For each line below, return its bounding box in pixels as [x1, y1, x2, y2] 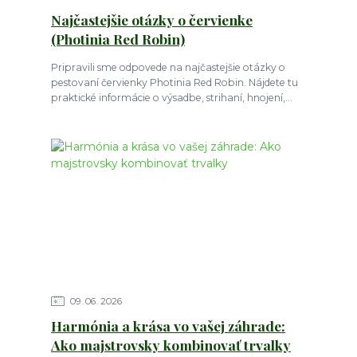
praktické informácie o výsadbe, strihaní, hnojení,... [50, 91, 292, 104]
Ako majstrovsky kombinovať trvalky [50, 335, 291, 355]
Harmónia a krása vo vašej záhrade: [50, 316, 285, 335]
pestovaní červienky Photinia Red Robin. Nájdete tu [50, 76, 298, 88]
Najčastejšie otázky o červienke [50, 10, 253, 29]
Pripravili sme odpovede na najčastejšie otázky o [50, 61, 285, 73]
